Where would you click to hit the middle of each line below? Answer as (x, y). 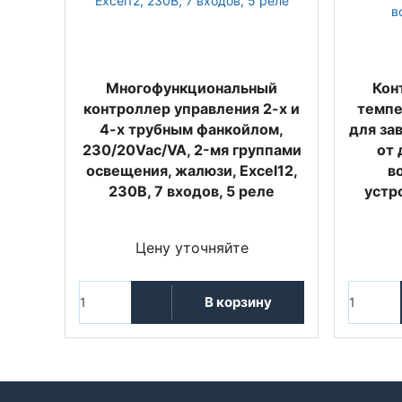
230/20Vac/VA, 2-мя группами (192, 149)
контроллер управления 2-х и (192, 108)
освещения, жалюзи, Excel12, (192, 170)
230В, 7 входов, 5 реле (192, 191)
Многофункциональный (192, 87)
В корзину (238, 302)
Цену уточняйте (192, 247)
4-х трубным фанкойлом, (192, 129)
